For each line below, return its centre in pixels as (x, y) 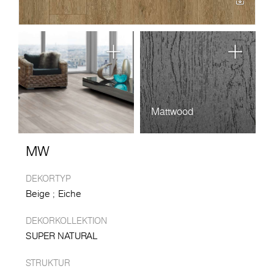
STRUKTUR (48, 263)
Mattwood (172, 111)
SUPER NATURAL (61, 236)
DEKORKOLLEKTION (66, 221)
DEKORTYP (48, 179)
